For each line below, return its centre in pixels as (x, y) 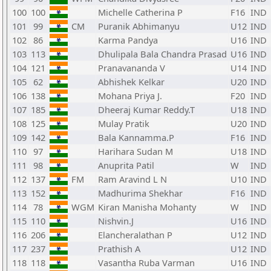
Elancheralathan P (135, 235)
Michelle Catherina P (140, 12)
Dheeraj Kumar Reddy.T (146, 109)
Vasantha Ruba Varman (146, 263)
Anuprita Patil (126, 165)
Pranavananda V (132, 68)
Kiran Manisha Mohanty (147, 207)
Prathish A (119, 249)
